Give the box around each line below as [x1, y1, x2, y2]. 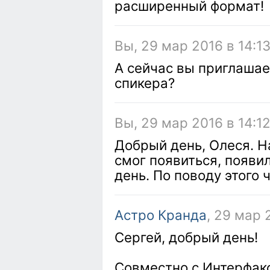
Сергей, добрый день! [115, 229, 258, 245]
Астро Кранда [115, 207, 207, 223]
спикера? [115, 75, 175, 91]
